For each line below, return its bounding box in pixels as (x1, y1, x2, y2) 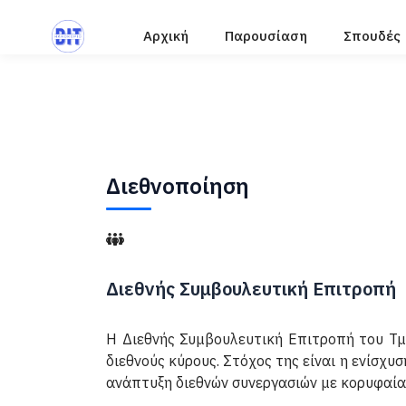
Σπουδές (343, 27, 401, 44)
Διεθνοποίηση (106, 171, 249, 200)
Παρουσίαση (225, 27, 307, 44)
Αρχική (143, 27, 188, 44)
